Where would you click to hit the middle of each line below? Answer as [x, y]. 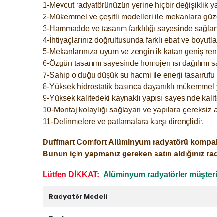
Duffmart [60, 142]
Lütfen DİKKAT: [73, 174]
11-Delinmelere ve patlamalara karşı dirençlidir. [123, 121]
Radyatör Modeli [78, 196]
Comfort [92, 142]
